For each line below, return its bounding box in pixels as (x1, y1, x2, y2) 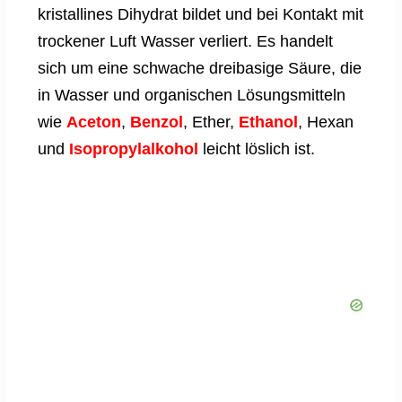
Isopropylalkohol (69, 139, 198, 158)
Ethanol (239, 112, 298, 131)
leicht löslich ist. (198, 139, 315, 158)
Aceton (66, 112, 121, 131)
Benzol (130, 112, 183, 131)
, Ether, (183, 112, 239, 131)
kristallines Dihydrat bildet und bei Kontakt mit (38, 4, 363, 23)
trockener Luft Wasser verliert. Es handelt (38, 31, 333, 50)
